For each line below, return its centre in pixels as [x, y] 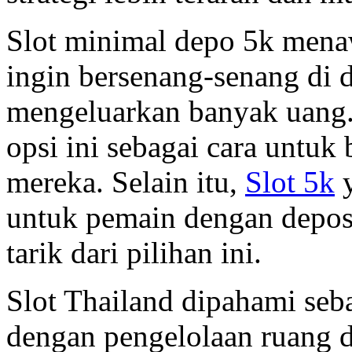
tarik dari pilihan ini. [134, 253]
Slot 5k [290, 182]
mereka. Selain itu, [126, 182]
